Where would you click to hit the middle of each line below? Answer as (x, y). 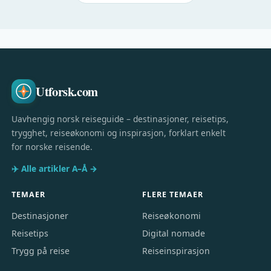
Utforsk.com (67, 91)
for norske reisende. (52, 147)
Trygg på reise (41, 251)
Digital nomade (174, 233)
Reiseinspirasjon (176, 251)
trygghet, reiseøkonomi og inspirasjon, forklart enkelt (119, 133)
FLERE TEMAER (173, 194)
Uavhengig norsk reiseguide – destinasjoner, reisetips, (120, 119)
